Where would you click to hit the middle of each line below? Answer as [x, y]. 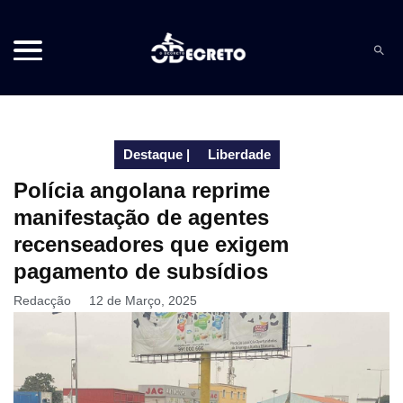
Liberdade [239, 154]
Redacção [42, 300]
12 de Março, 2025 [143, 300]
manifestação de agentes [141, 217]
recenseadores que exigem [151, 244]
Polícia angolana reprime [142, 190]
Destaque [153, 154]
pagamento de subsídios [141, 271]
